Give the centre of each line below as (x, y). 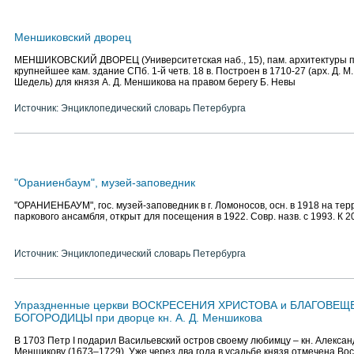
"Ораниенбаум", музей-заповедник (105, 183)
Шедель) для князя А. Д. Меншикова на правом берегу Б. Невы (155, 82)
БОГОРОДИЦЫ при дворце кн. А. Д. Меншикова (138, 318)
